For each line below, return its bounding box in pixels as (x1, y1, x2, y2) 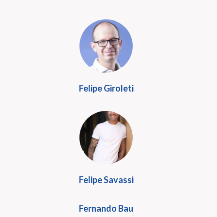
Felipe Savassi (78, 174, 134, 185)
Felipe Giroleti (78, 83, 134, 93)
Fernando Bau (79, 203, 133, 214)
